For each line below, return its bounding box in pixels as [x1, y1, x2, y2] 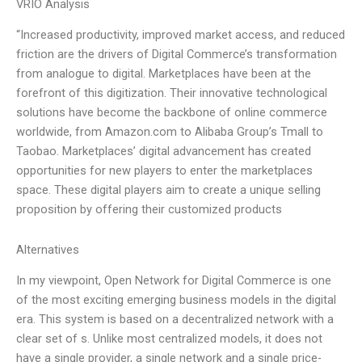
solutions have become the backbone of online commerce [16, 105, 327, 120]
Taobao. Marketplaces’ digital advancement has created [16, 144, 311, 159]
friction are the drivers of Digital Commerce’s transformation [16, 47, 337, 62]
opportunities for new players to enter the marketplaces [16, 163, 313, 179]
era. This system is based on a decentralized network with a [16, 312, 334, 327]
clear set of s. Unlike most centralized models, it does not [16, 331, 322, 347]
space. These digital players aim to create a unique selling [16, 183, 321, 198]
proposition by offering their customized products [16, 202, 282, 217]
